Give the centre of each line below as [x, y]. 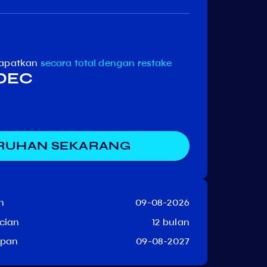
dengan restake [135, 63]
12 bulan [170, 222]
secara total [68, 63]
